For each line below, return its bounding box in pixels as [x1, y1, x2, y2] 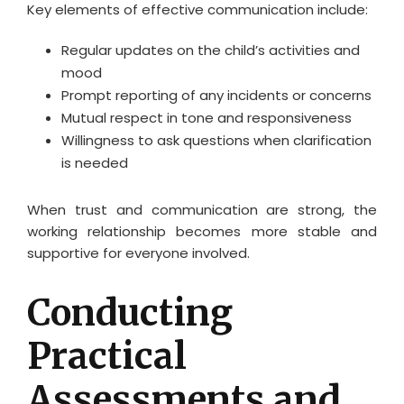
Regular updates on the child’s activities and [60, 40, 360, 60]
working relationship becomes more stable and [27, 221, 377, 241]
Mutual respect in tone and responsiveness [60, 107, 352, 127]
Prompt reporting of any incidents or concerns [60, 85, 372, 105]
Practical [27, 333, 187, 379]
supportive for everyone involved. [27, 243, 250, 262]
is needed [60, 152, 128, 172]
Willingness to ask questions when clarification [60, 130, 372, 150]
